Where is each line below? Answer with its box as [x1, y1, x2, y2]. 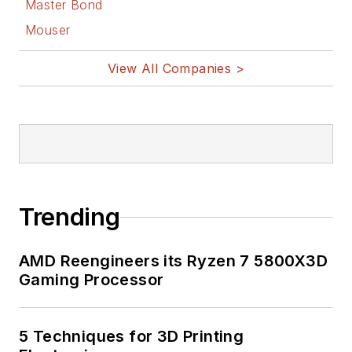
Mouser [25, 22, 71, 38]
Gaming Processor [19, 270, 164, 290]
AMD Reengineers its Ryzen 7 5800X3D [19, 251, 328, 271]
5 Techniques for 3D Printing [19, 327, 244, 346]
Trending [19, 203, 120, 232]
